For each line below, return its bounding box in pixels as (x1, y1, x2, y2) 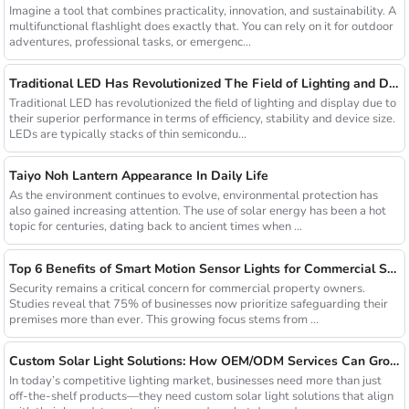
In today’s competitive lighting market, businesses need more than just (8, 372, 382, 390)
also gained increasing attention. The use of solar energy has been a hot (8, 203, 386, 220)
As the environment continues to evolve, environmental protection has (8, 187, 378, 204)
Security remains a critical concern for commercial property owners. (8, 279, 365, 297)
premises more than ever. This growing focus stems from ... (8, 310, 319, 328)
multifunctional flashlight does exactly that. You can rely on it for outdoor (8, 17, 393, 35)
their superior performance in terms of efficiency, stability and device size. (8, 110, 395, 127)
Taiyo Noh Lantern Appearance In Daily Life (8, 167, 268, 185)
